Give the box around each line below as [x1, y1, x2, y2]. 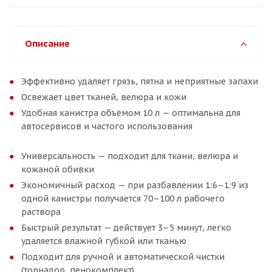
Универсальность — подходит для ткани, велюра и [21, 151, 238, 161]
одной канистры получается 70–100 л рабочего [21, 193, 225, 204]
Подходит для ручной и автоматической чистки [21, 251, 225, 262]
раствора [21, 206, 61, 217]
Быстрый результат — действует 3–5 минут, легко [21, 222, 231, 233]
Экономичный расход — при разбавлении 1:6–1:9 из [21, 180, 248, 191]
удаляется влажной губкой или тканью [21, 236, 186, 246]
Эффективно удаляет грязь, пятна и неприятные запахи [21, 76, 258, 87]
